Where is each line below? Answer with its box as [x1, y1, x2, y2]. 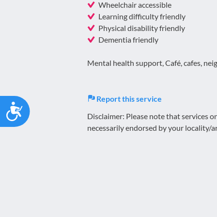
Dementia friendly [98, 35, 158, 45]
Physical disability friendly [98, 23, 185, 33]
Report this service [95, 94, 162, 104]
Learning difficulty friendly [98, 12, 186, 21]
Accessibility [23, 100, 81, 113]
